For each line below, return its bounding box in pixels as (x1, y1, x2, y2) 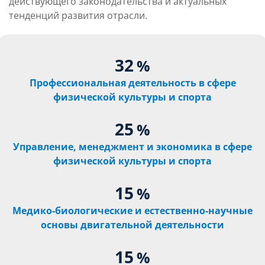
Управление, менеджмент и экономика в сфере (13, 140, 252, 153)
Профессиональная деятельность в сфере (29, 76, 236, 89)
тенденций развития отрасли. (9, 9, 147, 22)
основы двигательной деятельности (41, 218, 224, 231)
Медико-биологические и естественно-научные (12, 204, 253, 217)
